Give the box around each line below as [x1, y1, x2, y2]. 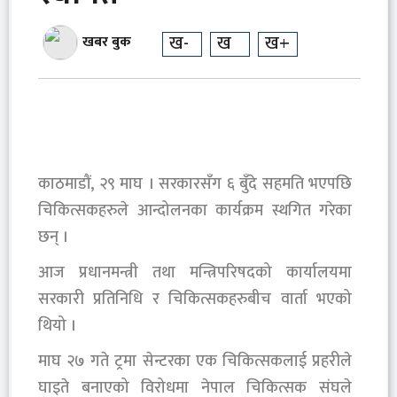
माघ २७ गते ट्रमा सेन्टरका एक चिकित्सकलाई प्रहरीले [38, 347, 352, 375]
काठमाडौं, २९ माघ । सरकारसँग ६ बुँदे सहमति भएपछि [38, 170, 352, 198]
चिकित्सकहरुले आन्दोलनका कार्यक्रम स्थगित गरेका [38, 197, 352, 224]
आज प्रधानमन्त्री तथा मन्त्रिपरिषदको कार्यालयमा [38, 259, 352, 286]
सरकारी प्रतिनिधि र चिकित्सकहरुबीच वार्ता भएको [38, 285, 352, 313]
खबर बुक [82, 29, 131, 54]
